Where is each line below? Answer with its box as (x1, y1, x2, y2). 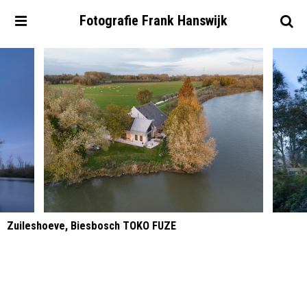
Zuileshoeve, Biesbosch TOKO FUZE (7, 219, 176, 232)
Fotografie (79, 12, 138, 29)
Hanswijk (177, 12, 228, 29)
